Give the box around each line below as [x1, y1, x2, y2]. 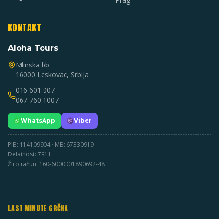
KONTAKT [8, 21, 42, 34]
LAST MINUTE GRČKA [8, 203, 68, 214]
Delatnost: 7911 [8, 150, 51, 158]
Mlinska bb [16, 60, 49, 69]
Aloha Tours [8, 44, 58, 53]
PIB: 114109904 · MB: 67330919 [8, 140, 94, 149]
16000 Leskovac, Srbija [16, 70, 88, 79]
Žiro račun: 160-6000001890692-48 [8, 160, 105, 168]
